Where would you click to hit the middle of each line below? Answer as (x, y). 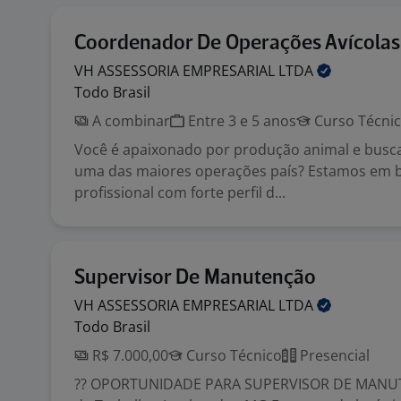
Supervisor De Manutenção (195, 278)
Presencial (333, 355)
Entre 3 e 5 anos (240, 121)
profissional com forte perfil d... (180, 192)
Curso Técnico (232, 355)
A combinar (129, 121)
